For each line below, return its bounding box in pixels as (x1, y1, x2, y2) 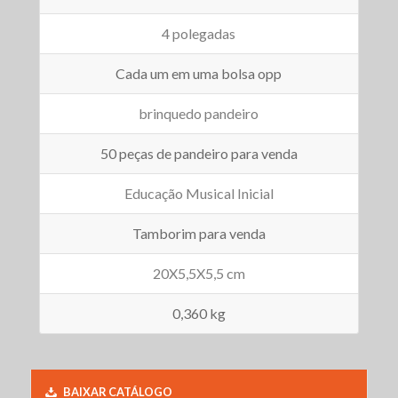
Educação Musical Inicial (123, 185, 274, 203)
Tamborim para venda (131, 225, 266, 243)
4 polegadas (162, 25, 236, 43)
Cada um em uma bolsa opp (115, 65, 283, 83)
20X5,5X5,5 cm (152, 265, 245, 283)
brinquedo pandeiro (139, 105, 259, 123)
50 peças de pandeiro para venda (99, 145, 298, 163)
